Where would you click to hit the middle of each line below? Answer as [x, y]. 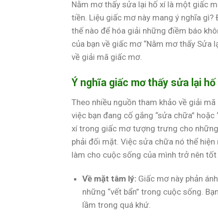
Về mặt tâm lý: [109, 179]
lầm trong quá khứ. [117, 205]
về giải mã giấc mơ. [107, 57]
